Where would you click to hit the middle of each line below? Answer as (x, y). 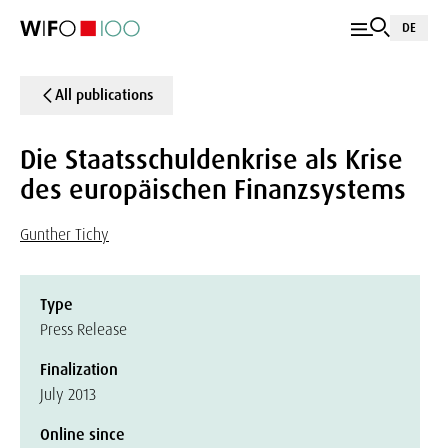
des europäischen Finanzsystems (213, 189)
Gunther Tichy (64, 234)
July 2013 (68, 394)
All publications (104, 95)
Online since (82, 434)
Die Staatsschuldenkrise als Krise (211, 159)
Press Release (83, 329)
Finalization (79, 369)
